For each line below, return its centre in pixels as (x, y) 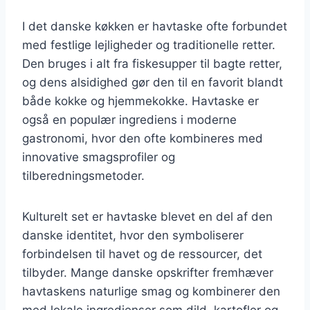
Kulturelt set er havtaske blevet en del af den (147, 216)
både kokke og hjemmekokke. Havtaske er (140, 101)
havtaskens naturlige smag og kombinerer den (151, 291)
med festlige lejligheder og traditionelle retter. (149, 45)
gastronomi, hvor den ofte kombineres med (143, 138)
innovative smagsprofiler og (99, 157)
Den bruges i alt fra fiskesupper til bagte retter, (152, 63)
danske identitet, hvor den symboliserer (133, 235)
